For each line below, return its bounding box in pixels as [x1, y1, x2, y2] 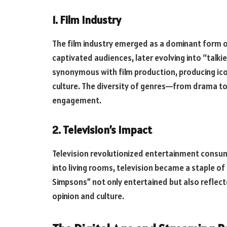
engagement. [52, 94, 101, 106]
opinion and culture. [52, 190, 124, 202]
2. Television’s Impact [52, 123, 152, 137]
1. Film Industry [52, 13, 121, 27]
